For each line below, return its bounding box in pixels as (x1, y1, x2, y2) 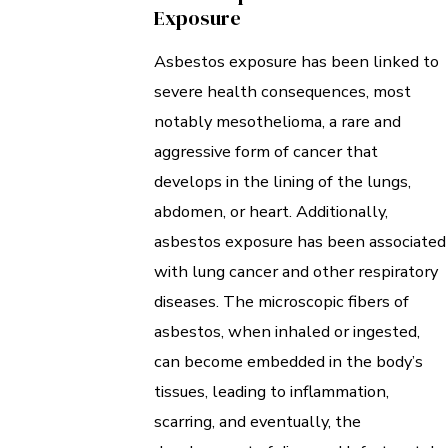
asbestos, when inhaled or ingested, (154, 320, 420, 344)
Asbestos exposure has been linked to (154, 50, 439, 74)
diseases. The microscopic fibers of (154, 290, 409, 314)
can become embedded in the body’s (154, 350, 423, 374)
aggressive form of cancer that (154, 140, 378, 164)
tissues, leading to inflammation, (154, 380, 389, 404)
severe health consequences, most (154, 80, 411, 104)
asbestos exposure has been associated (154, 230, 446, 254)
